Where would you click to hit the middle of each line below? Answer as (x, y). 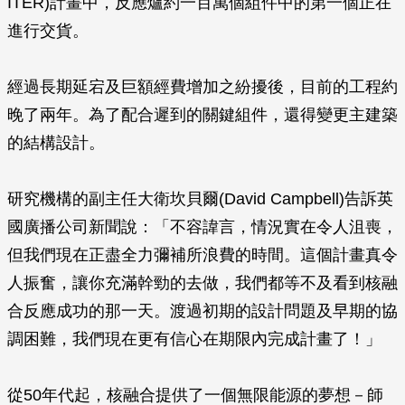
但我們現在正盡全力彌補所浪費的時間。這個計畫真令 (202, 255)
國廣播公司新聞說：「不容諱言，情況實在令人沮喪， (202, 227)
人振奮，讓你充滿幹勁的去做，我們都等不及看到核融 (202, 283)
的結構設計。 (56, 143)
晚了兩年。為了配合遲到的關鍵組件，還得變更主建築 (202, 115)
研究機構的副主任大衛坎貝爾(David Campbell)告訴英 (200, 199)
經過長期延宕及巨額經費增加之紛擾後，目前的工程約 (202, 87)
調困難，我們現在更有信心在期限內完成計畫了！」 (194, 339)
